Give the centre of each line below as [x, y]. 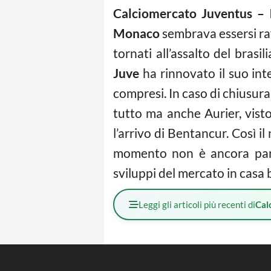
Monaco [136, 33]
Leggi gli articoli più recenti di [197, 205]
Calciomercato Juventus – [191, 13]
